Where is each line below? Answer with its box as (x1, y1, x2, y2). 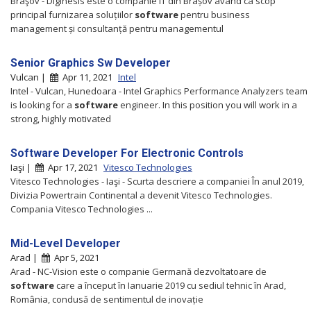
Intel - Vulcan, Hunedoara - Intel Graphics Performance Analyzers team (10, 84, 308, 97)
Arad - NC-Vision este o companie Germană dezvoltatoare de (10, 264, 267, 278)
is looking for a (10, 98, 74, 111)
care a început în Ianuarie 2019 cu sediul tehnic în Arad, (54, 278, 286, 292)
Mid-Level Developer (10, 236, 121, 250)
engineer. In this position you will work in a (118, 98, 297, 111)
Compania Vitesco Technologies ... (10, 202, 153, 215)
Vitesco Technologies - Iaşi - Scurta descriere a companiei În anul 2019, (10, 174, 304, 187)
